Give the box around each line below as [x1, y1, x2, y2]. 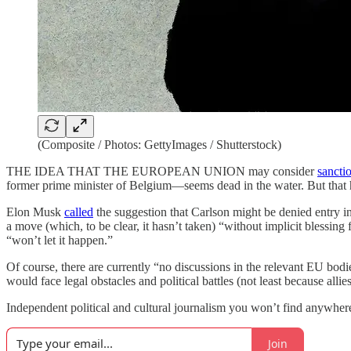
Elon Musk [6, 205, 64, 219]
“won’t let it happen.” [6, 233, 113, 247]
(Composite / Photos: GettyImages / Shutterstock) [38, 138, 281, 151]
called [64, 205, 93, 219]
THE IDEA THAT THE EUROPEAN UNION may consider [6, 165, 317, 178]
